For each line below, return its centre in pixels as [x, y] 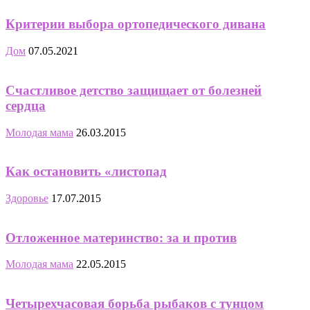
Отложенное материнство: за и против [121, 237]
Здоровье [27, 198]
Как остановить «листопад [86, 172]
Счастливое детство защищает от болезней [134, 90]
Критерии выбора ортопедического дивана [136, 24]
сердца [26, 105]
